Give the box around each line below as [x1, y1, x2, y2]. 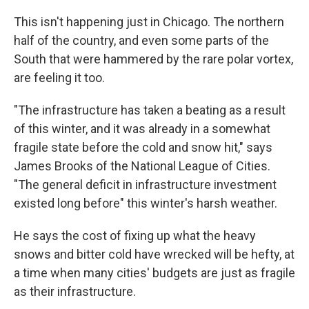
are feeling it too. [14, 70, 105, 85]
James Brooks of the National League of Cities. [14, 159, 270, 173]
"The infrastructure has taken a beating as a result [14, 103, 286, 117]
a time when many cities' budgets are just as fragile [14, 266, 295, 280]
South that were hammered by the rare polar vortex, [14, 52, 293, 66]
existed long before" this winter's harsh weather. [14, 196, 277, 210]
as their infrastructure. [14, 284, 136, 299]
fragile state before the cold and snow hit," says [14, 140, 272, 154]
